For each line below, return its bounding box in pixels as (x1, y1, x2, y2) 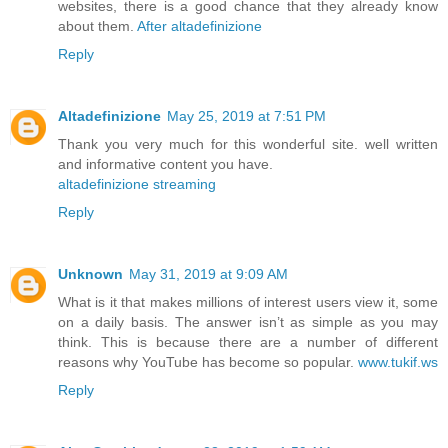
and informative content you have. (58, 155, 273, 172)
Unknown (58, 265, 123, 282)
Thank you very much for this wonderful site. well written (58, 135, 438, 152)
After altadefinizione (137, 17, 262, 34)
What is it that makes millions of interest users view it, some (58, 293, 438, 310)
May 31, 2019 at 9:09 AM (129, 265, 288, 282)
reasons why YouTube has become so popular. (58, 353, 358, 370)
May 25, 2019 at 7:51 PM (167, 107, 326, 124)
